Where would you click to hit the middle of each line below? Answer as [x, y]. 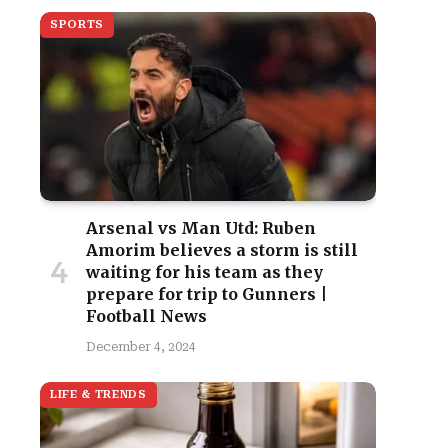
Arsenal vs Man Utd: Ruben [201, 228]
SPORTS [77, 24]
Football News [146, 316]
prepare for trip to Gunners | [206, 294]
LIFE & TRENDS [98, 394]
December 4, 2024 [141, 347]
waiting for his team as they [204, 272]
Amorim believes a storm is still [222, 250]
